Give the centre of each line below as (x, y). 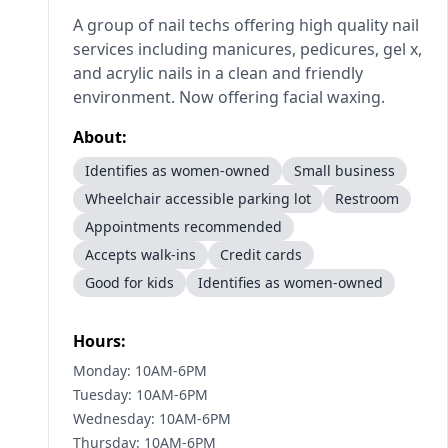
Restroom (367, 198)
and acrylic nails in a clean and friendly (218, 73)
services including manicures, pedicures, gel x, (247, 49)
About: (100, 137)
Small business (344, 170)
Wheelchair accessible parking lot (198, 198)
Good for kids (129, 282)
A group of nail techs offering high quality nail (246, 25)
